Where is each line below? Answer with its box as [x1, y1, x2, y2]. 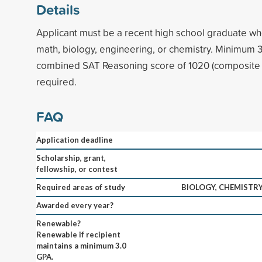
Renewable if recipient [36, 229, 120, 239]
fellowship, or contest [36, 164, 118, 174]
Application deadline [36, 135, 113, 144]
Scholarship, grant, [36, 153, 106, 163]
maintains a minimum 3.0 [36, 240, 126, 250]
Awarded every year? [36, 200, 113, 210]
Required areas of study [36, 182, 125, 192]
